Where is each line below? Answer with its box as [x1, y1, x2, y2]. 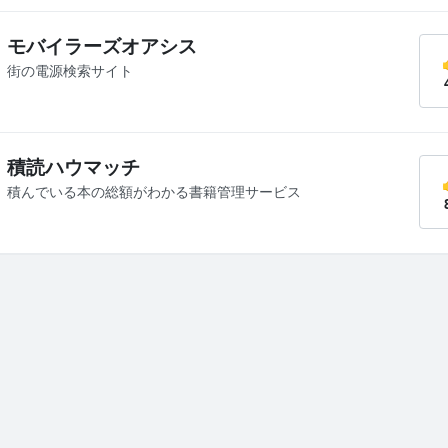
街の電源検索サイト [7, 61, 133, 80]
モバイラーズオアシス [7, 33, 197, 59]
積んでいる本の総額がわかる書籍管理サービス [7, 182, 301, 201]
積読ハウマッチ [7, 154, 140, 180]
